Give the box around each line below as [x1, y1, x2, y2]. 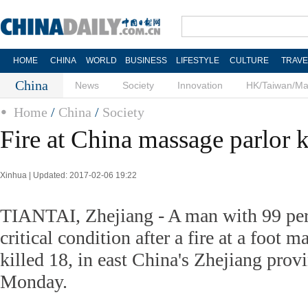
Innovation [177, 80, 223, 91]
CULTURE [229, 56, 269, 65]
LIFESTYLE [175, 56, 219, 65]
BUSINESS [124, 56, 167, 65]
